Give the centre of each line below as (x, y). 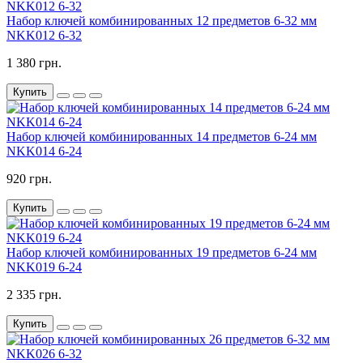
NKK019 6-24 (44, 267)
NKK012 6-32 (44, 36)
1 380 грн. (34, 63)
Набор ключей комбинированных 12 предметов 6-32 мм (162, 21)
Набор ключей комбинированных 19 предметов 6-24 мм (162, 253)
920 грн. (29, 179)
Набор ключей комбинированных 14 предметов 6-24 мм (162, 137)
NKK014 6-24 (44, 152)
